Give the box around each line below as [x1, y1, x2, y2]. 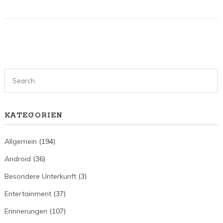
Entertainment [4, 189, 51, 199]
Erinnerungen [4, 207, 47, 216]
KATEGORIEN [4, 111, 63, 120]
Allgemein [4, 137, 37, 146]
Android [4, 154, 31, 164]
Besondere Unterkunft [4, 172, 76, 181]
